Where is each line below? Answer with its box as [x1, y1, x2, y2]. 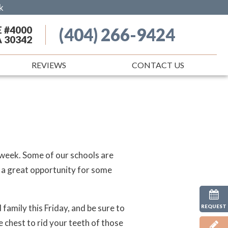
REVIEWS [32, 60, 67, 70]
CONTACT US [131, 60, 184, 70]
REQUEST [201, 203, 226, 209]
